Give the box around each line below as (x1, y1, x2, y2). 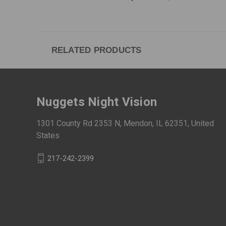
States (36, 130, 60, 140)
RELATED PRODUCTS (51, 45, 142, 55)
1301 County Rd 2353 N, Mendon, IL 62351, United (36, 118, 214, 128)
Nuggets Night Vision (36, 95, 157, 109)
